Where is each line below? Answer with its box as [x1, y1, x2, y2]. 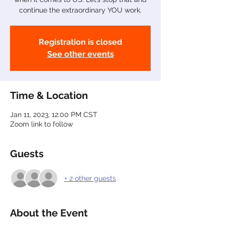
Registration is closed [39, 37, 122, 47]
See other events [47, 49, 114, 59]
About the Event [10, 207, 88, 219]
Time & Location [10, 89, 88, 101]
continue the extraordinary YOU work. [19, 6, 142, 14]
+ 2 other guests [64, 174, 116, 182]
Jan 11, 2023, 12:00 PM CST [10, 110, 97, 119]
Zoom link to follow [10, 120, 73, 128]
